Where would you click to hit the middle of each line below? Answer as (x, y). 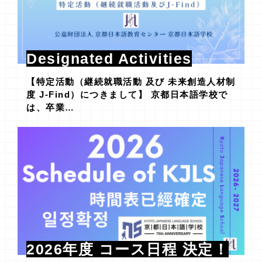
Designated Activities (109, 58)
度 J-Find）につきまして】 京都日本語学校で (127, 94)
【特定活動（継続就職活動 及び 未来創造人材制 (131, 81)
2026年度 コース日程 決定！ (127, 249)
